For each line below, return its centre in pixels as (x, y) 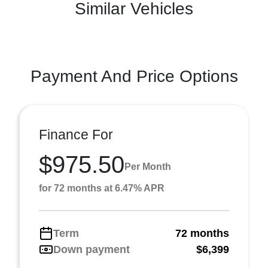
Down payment (92, 249)
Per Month (148, 167)
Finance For (76, 134)
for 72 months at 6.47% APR (102, 188)
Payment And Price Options (134, 76)
